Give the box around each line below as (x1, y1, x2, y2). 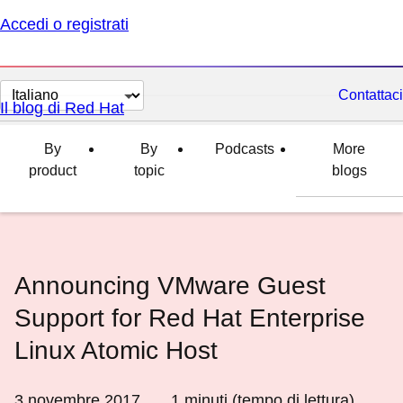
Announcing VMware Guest (14, 272, 326, 300)
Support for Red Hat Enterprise (14, 304, 365, 332)
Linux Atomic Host (14, 336, 218, 364)
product (28, 163, 76, 178)
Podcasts (214, 141, 274, 157)
